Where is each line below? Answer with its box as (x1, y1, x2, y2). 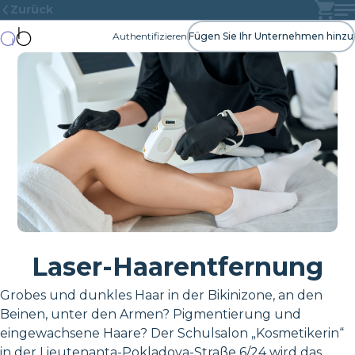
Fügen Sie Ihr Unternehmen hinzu (189, 30, 353, 42)
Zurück (10, 2, 53, 17)
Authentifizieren (113, 30, 187, 42)
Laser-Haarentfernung (32, 250, 323, 282)
